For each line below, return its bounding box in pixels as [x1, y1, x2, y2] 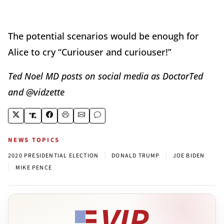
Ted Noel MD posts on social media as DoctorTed [8, 69, 203, 82]
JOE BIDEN [172, 151, 205, 160]
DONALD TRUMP [111, 151, 160, 160]
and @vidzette [8, 85, 64, 98]
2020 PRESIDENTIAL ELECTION [8, 151, 99, 160]
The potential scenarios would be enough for [8, 29, 199, 42]
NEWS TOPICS [8, 135, 60, 144]
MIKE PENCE [15, 163, 52, 172]
